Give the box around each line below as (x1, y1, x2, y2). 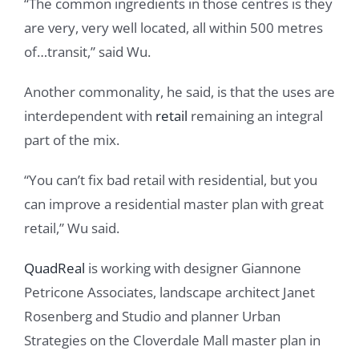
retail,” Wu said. (24, 219, 119, 238)
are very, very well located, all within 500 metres (24, 18, 323, 38)
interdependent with (24, 107, 152, 126)
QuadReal (24, 259, 85, 278)
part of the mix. (24, 131, 119, 150)
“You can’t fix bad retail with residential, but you (24, 171, 317, 190)
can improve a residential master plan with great (24, 195, 324, 214)
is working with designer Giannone (85, 259, 301, 278)
